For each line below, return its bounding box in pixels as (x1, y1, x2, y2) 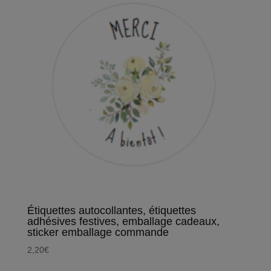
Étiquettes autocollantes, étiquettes (27, 204, 196, 217)
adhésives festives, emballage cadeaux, (27, 215, 220, 228)
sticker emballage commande (27, 226, 169, 239)
